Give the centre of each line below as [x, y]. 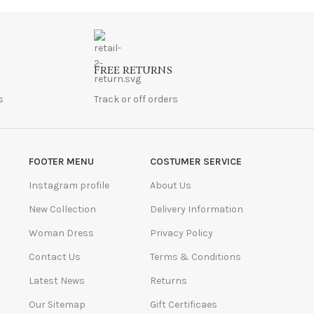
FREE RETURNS [133, 70]
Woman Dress [61, 233]
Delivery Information [197, 209]
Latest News [56, 280]
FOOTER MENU [61, 161]
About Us [171, 185]
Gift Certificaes [184, 304]
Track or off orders [136, 99]
